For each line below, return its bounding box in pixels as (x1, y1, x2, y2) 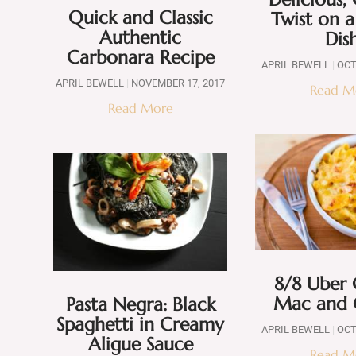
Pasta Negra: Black (65, 293, 215, 316)
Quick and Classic (68, 6, 213, 29)
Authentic (99, 26, 182, 49)
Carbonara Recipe (66, 46, 215, 69)
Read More (107, 100, 173, 117)
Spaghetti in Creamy (56, 313, 225, 336)
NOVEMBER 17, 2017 (129, 77, 226, 90)
